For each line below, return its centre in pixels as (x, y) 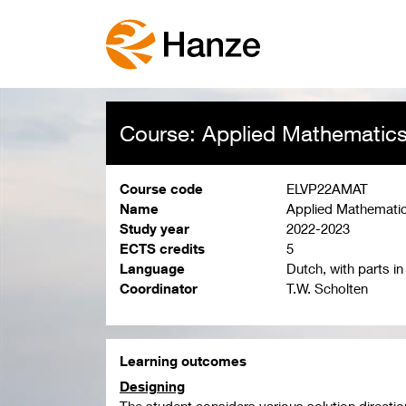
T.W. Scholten (327, 289)
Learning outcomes (183, 361)
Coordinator (159, 289)
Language (152, 269)
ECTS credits (162, 249)
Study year (155, 229)
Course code (161, 189)
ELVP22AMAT (327, 189)
